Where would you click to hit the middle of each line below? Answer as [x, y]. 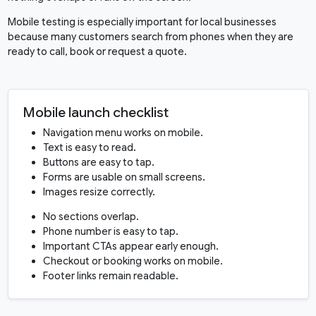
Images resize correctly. [99, 192]
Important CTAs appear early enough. [130, 247]
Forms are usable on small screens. [124, 177]
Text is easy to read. [89, 148]
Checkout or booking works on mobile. [133, 261]
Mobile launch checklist [96, 113]
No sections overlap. [91, 217]
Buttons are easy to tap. [98, 163]
